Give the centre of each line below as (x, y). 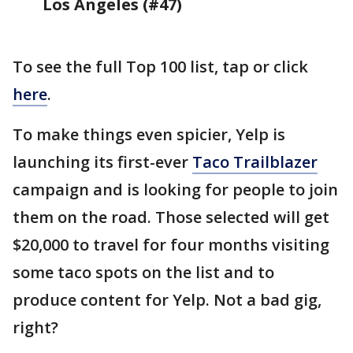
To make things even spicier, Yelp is (149, 134)
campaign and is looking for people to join (175, 190)
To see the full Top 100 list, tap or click (160, 67)
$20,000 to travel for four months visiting (171, 245)
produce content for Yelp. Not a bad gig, (167, 300)
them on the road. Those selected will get (171, 217)
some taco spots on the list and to (143, 272)
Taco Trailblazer (255, 162)
